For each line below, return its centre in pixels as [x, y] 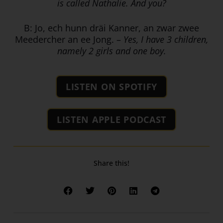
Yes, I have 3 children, [165, 40]
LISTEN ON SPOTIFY [111, 87]
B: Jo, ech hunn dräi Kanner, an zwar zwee [111, 28]
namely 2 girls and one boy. [111, 51]
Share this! [111, 163]
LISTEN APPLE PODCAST [111, 120]
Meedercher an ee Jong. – [68, 40]
